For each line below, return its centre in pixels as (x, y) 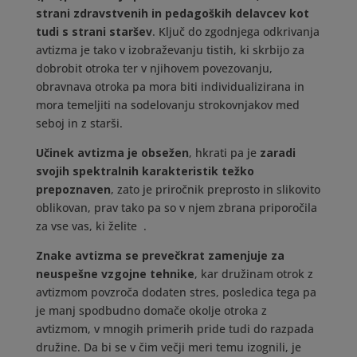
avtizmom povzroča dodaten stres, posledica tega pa (176, 292)
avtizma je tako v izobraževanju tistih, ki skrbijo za (170, 50)
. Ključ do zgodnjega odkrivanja (235, 31)
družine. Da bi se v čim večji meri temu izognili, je (168, 347)
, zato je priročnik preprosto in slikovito (215, 189)
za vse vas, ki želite (88, 226)
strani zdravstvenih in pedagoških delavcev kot (172, 13)
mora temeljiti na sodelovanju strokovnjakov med (167, 105)
